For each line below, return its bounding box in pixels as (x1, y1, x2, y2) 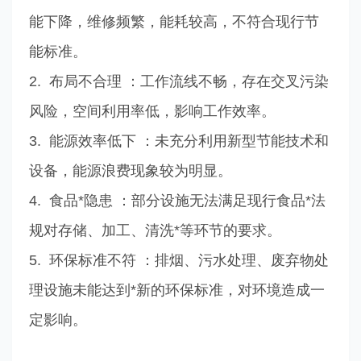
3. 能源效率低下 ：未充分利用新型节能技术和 (28, 132, 329, 149)
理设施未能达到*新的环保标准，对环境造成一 (28, 281, 325, 298)
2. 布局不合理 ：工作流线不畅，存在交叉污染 (28, 73, 329, 89)
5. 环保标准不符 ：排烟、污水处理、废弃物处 (28, 251, 329, 268)
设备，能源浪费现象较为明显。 (28, 162, 232, 179)
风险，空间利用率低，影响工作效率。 (28, 102, 276, 119)
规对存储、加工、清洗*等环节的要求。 (28, 222, 281, 239)
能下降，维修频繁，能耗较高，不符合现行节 (28, 13, 319, 30)
